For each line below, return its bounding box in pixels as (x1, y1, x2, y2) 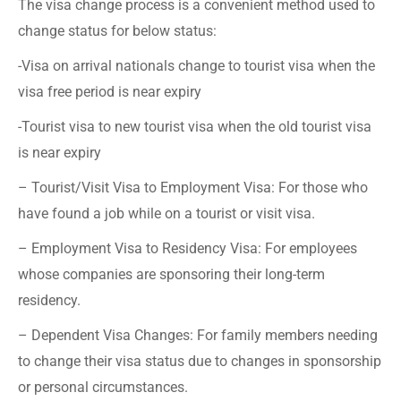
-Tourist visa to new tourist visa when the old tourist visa (18, 117, 371, 135)
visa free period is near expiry (18, 82, 201, 100)
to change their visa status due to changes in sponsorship (18, 352, 381, 370)
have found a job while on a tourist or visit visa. (18, 204, 315, 222)
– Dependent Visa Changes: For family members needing (18, 326, 378, 344)
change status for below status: (18, 21, 217, 39)
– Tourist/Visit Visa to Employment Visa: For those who (18, 178, 368, 196)
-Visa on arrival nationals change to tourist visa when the (18, 56, 375, 74)
